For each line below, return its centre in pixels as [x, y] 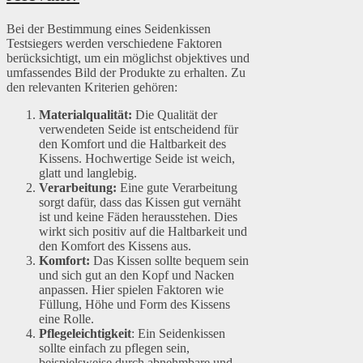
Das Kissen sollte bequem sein [169, 261]
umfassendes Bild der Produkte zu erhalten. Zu [126, 73]
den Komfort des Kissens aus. [115, 246]
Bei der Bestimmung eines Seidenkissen [109, 29]
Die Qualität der [175, 115]
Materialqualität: [85, 115]
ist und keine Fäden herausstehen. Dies [138, 217]
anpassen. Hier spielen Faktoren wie [131, 290]
